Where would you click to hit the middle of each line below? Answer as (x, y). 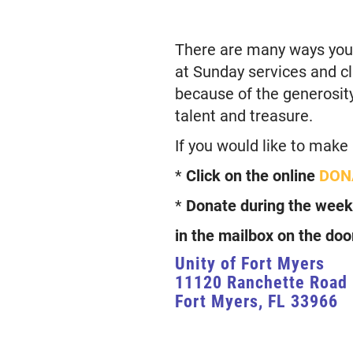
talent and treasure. (243, 115)
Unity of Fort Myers (249, 263)
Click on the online (252, 175)
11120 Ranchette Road (261, 282)
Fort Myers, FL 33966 (256, 301)
